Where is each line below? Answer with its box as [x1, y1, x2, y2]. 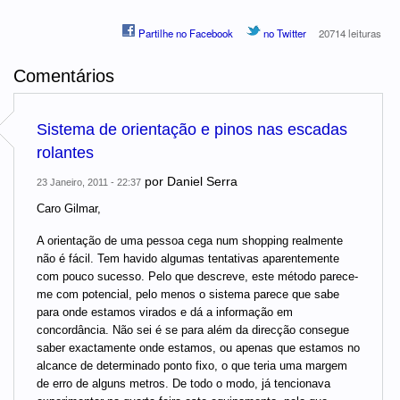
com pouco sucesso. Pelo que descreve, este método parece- [37, 269, 358, 283]
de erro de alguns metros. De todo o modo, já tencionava [37, 376, 330, 390]
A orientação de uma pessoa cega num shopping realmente [37, 233, 343, 247]
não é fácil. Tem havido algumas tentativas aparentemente [37, 251, 339, 265]
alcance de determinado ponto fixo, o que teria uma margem [37, 358, 347, 372]
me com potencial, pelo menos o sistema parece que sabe [37, 287, 339, 301]
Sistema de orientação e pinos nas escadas [37, 121, 347, 139]
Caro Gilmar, [37, 202, 101, 216]
